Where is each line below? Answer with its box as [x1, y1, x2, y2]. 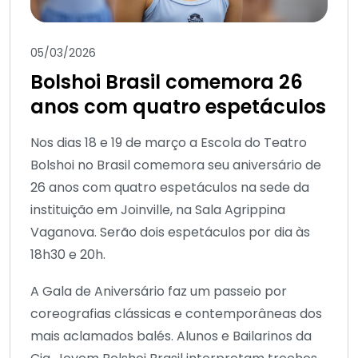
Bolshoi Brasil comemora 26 [30, 68, 303, 95]
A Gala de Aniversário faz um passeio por [30, 281, 287, 300]
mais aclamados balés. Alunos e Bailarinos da [30, 326, 312, 345]
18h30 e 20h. [30, 245, 109, 264]
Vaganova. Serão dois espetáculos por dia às [30, 222, 310, 241]
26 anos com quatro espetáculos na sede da [30, 177, 309, 197]
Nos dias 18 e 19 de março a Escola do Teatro [30, 133, 307, 152]
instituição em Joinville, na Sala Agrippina [30, 200, 285, 219]
